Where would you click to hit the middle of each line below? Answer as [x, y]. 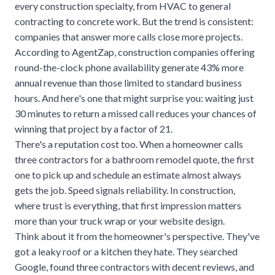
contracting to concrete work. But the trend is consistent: [134, 21]
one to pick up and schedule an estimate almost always [128, 175]
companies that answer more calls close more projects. [129, 37]
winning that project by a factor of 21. [94, 129]
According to [43, 52]
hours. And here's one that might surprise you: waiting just [134, 98]
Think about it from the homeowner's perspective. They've [137, 236]
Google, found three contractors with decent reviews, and [134, 267]
